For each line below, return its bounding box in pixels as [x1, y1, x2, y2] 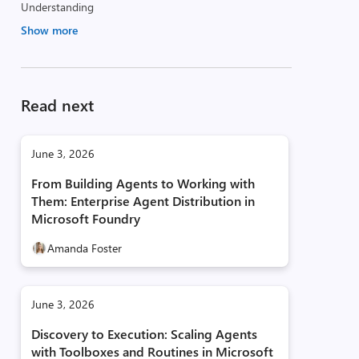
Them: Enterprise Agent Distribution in [30, 192, 255, 209]
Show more [20, 22, 78, 38]
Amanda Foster [46, 240, 122, 256]
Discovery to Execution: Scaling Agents [30, 325, 257, 342]
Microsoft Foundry [30, 210, 140, 227]
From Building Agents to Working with [30, 175, 255, 192]
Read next [20, 94, 94, 115]
